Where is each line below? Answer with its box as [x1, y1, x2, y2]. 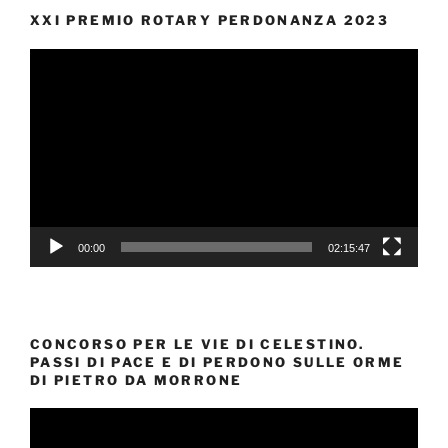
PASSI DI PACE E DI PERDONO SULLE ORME [30, 353, 405, 370]
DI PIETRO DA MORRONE [30, 371, 243, 388]
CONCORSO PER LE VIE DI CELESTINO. [30, 335, 364, 352]
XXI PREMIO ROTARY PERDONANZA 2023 [30, 12, 389, 29]
